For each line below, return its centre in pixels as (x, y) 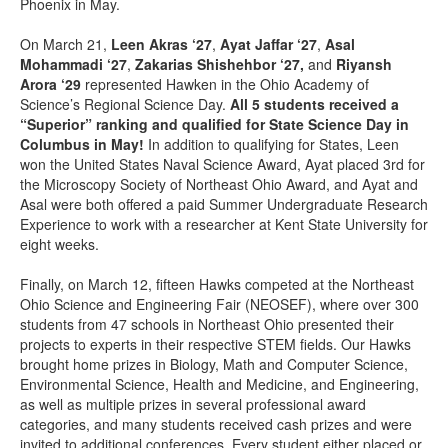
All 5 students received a (314, 104)
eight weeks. (59, 244)
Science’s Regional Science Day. (125, 104)
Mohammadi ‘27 (73, 64)
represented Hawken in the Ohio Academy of (225, 84)
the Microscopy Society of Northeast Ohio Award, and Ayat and (219, 184)
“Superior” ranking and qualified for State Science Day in (214, 124)
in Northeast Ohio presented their (288, 324)
